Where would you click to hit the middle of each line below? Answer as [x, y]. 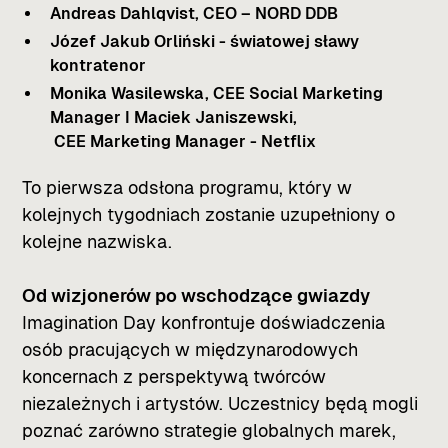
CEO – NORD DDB [271, 13]
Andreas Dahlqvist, [127, 13]
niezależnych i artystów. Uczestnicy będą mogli [220, 403]
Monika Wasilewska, [130, 93]
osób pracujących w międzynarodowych [190, 349]
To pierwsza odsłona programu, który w [187, 187]
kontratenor [98, 65]
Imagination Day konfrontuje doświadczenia [204, 322]
